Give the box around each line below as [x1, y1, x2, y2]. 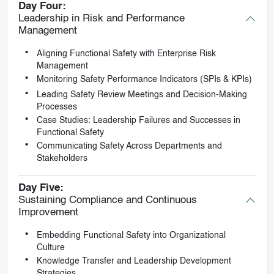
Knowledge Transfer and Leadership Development [36, 257, 231, 266]
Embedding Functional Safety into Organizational [36, 231, 226, 240]
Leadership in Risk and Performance [18, 13, 185, 24]
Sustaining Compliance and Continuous [18, 195, 197, 206]
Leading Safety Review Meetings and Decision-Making [36, 90, 247, 99]
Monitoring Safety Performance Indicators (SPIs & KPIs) [36, 75, 252, 84]
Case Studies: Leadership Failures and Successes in [36, 116, 240, 125]
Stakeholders [36, 154, 87, 163]
